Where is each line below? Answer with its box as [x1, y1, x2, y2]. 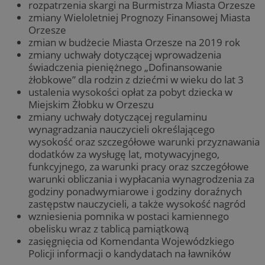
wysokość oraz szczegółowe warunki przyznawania [28, 134, 260, 148]
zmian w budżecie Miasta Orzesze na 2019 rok [28, 35, 240, 49]
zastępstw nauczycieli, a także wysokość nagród [28, 196, 245, 211]
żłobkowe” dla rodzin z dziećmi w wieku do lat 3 [28, 72, 244, 86]
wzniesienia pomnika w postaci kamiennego [28, 209, 229, 223]
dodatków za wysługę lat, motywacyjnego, [28, 147, 219, 161]
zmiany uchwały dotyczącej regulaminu [28, 109, 207, 124]
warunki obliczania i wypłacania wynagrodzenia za [28, 172, 254, 186]
